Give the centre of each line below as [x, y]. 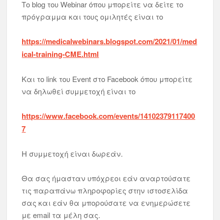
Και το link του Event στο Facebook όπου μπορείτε [107, 79]
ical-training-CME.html [60, 54]
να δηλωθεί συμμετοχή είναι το [79, 91]
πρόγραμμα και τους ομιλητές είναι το [93, 16]
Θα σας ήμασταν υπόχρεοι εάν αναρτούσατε [106, 178]
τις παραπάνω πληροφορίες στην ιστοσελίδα [105, 190]
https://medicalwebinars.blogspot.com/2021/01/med [110, 41]
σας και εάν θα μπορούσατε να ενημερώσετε [106, 203]
